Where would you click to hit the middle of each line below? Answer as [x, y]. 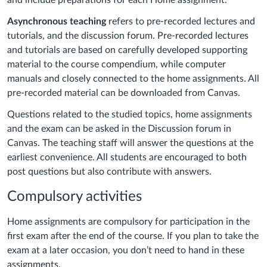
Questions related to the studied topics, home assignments [130, 115]
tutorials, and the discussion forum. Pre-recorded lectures [128, 36]
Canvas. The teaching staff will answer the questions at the [130, 143]
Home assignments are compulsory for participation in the [128, 222]
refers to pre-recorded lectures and [181, 22]
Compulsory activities [76, 197]
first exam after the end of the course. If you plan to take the [133, 236]
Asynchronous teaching [57, 22]
